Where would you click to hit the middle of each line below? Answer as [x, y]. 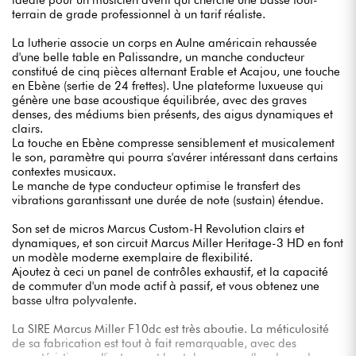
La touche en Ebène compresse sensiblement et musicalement [173, 143]
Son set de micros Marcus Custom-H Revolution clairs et [158, 229]
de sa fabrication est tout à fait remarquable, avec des [154, 344]
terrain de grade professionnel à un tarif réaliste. [139, 15]
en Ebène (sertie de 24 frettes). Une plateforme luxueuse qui [168, 86]
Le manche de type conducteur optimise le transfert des [156, 186]
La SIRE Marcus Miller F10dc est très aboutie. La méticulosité [170, 329]
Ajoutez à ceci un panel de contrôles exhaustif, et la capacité [170, 272]
